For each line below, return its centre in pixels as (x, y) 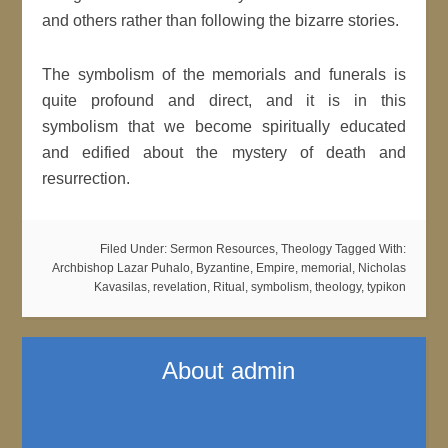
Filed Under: (134, 249)
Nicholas (381, 268)
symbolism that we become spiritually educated (224, 126)
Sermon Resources (222, 249)
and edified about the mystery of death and (224, 152)
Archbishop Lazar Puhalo (120, 268)
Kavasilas (120, 287)
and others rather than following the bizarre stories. (221, 20)
